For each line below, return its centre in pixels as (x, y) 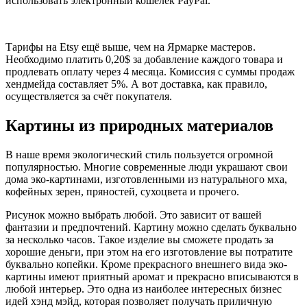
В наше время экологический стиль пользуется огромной (139, 154)
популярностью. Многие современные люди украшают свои (147, 167)
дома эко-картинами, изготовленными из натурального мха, (146, 179)
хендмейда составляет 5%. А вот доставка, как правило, (136, 84)
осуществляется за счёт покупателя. (89, 96)
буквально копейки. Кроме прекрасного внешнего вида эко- (146, 264)
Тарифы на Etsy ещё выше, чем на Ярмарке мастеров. (131, 47)
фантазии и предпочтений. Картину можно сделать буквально (151, 227)
